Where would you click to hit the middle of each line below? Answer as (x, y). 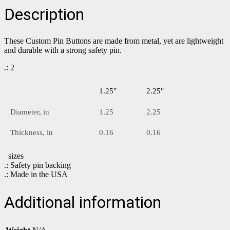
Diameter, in (30, 112)
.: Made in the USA (36, 174)
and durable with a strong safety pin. (63, 50)
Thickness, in (32, 132)
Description (44, 14)
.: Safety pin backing (37, 165)
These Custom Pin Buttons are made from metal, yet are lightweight (114, 41)
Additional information (83, 203)
